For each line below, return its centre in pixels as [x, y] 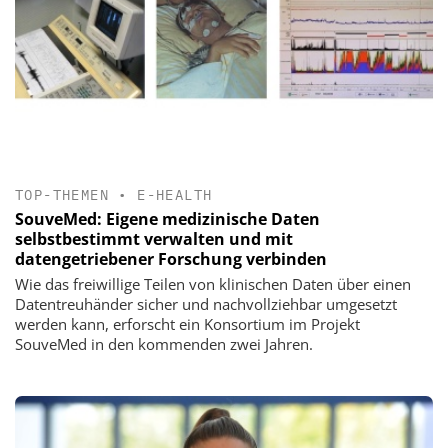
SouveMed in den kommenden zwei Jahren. [164, 344]
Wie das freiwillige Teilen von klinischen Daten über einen [213, 284]
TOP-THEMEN [62, 194]
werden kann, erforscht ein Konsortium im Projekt [187, 324]
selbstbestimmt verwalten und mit [154, 239]
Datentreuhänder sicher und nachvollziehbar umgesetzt [206, 304]
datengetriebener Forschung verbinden [171, 259]
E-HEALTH [175, 194]
